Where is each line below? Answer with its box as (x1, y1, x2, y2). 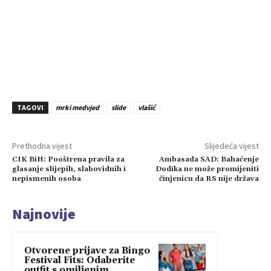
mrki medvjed (56, 102, 99, 112)
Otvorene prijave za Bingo (24, 244, 150, 256)
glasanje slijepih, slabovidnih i (12, 164, 126, 174)
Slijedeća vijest (204, 140, 259, 151)
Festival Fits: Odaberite (24, 254, 135, 266)
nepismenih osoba (12, 174, 81, 183)
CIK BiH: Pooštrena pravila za (12, 154, 125, 164)
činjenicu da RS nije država (158, 174, 259, 183)
